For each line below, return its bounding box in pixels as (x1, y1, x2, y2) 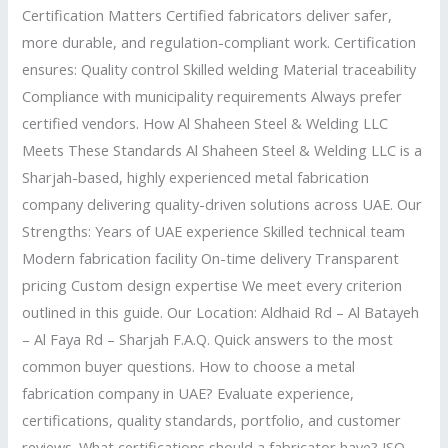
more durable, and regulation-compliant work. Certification (22, 31, 417, 52)
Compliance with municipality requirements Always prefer (22, 85, 403, 106)
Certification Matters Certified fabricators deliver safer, (22, 4, 393, 25)
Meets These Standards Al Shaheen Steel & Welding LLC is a (22, 139, 423, 160)
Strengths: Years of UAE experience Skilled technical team (22, 220, 406, 241)
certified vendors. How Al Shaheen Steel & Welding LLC (22, 112, 389, 133)
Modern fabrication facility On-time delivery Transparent (22, 247, 400, 268)
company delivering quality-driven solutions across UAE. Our (22, 193, 423, 214)
